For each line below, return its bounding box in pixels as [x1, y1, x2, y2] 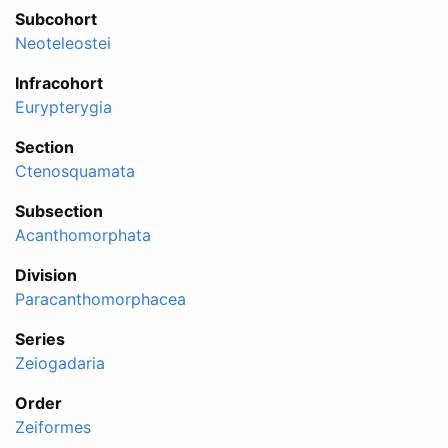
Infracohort [15, 72, 103, 93]
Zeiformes [15, 416, 91, 437]
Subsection [15, 200, 103, 221]
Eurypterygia [15, 96, 112, 117]
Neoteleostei [15, 32, 111, 53]
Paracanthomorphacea [15, 288, 186, 309]
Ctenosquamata [15, 160, 135, 181]
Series [15, 328, 65, 349]
